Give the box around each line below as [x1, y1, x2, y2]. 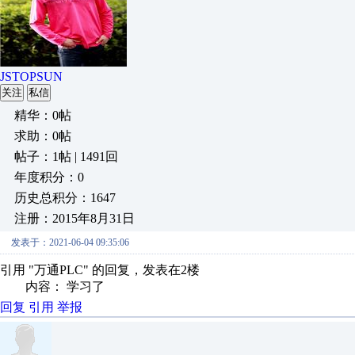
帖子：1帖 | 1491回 [14, 150, 118, 163]
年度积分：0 [14, 170, 84, 184]
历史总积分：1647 [14, 191, 116, 204]
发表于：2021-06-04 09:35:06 [11, 237, 129, 248]
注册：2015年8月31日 [14, 212, 135, 225]
